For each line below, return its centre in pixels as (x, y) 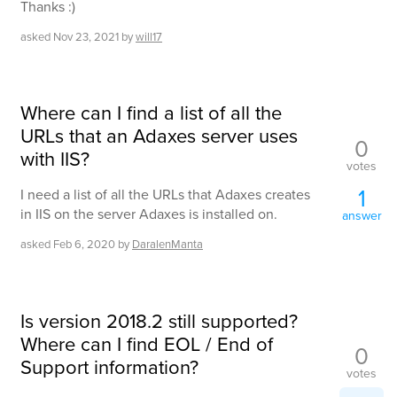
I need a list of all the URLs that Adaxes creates (165, 195)
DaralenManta (167, 244)
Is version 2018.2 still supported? (159, 320)
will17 (149, 37)
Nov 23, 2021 (86, 37)
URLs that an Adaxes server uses (159, 136)
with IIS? (55, 159)
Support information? (109, 366)
